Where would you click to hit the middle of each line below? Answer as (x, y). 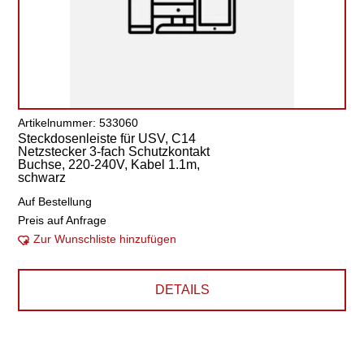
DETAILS (182, 290)
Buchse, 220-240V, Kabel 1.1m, (109, 165)
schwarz (42, 178)
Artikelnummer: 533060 (78, 123)
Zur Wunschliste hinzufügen (105, 239)
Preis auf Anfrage (63, 220)
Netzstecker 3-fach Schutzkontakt (114, 152)
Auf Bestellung (55, 201)
